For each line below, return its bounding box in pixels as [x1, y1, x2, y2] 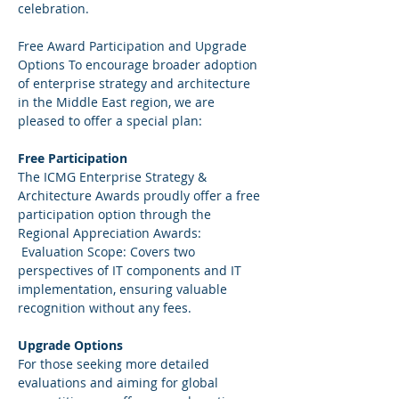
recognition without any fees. [18, 299, 202, 316]
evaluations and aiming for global [18, 374, 222, 391]
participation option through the [18, 206, 215, 223]
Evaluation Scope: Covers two [18, 243, 199, 260]
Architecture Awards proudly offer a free [18, 187, 264, 204]
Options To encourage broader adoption [18, 56, 261, 73]
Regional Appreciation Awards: [18, 224, 205, 241]
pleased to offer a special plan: [18, 112, 209, 129]
